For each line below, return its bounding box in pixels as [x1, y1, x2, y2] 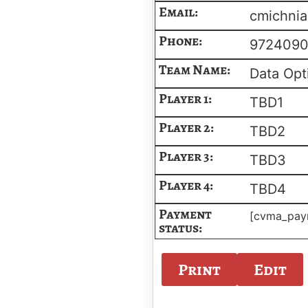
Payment [159, 205, 212, 223]
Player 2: [159, 118, 214, 137]
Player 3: [159, 147, 213, 166]
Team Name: [159, 60, 230, 79]
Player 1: [159, 89, 212, 108]
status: [159, 219, 202, 237]
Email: [159, 3, 198, 21]
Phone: [159, 32, 202, 50]
